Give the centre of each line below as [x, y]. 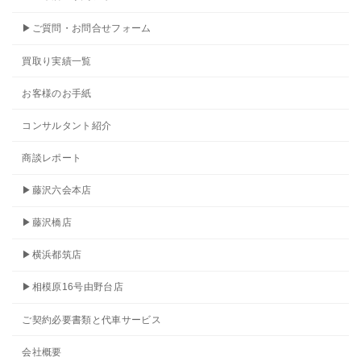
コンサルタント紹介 [67, 125]
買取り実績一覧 [57, 61]
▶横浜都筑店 [52, 255]
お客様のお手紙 [57, 93]
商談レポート [52, 158]
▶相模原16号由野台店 [73, 287]
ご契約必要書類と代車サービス [92, 320]
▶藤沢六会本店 [57, 191]
